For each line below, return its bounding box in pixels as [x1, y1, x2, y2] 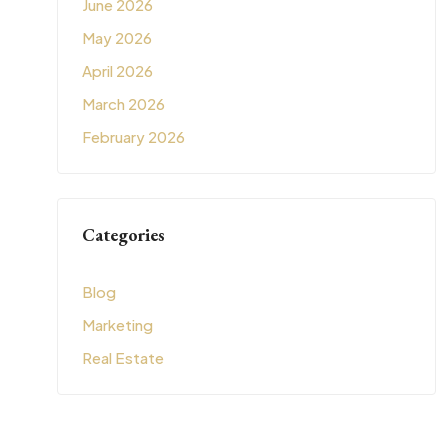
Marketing [81, 315, 153, 334]
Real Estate [81, 348, 164, 367]
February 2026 [81, 127, 185, 146]
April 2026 [81, 61, 153, 80]
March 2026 [81, 94, 165, 113]
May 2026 [81, 28, 152, 47]
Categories [81, 223, 165, 246]
